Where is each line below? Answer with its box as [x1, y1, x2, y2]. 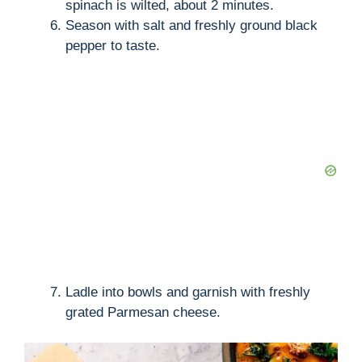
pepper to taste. [65, 37, 160, 53]
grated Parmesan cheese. [65, 304, 221, 320]
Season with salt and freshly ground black [65, 17, 318, 33]
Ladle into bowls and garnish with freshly [65, 284, 310, 300]
